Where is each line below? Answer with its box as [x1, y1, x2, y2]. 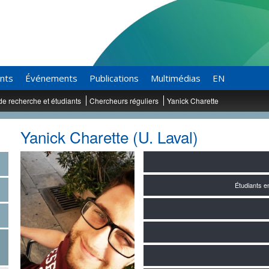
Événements [25, 72, 77, 84]
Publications [89, 72, 139, 84]
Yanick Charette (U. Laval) [20, 125, 198, 148]
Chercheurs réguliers [89, 95, 159, 106]
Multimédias [151, 72, 201, 84]
